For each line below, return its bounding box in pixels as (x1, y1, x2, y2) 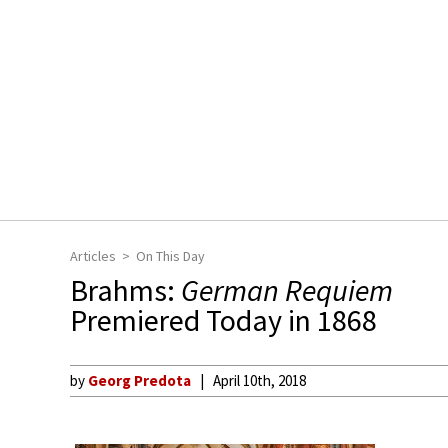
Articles (70, 247, 116, 265)
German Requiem (181, 271, 393, 309)
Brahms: (70, 271, 181, 309)
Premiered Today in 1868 (70, 301, 377, 339)
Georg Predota (88, 371, 191, 390)
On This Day (136, 247, 205, 265)
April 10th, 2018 (213, 371, 306, 390)
